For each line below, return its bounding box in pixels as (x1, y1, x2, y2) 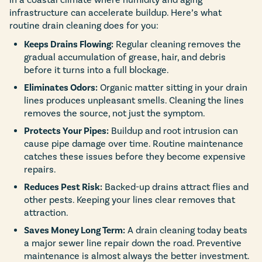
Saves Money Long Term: (24, 224, 125, 236)
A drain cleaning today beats (125, 224, 247, 236)
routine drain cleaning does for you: (9, 19, 158, 31)
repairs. (24, 163, 56, 175)
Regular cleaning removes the (113, 38, 241, 50)
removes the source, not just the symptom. (24, 107, 205, 119)
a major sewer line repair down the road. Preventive (24, 237, 242, 249)
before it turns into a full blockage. (24, 64, 169, 75)
